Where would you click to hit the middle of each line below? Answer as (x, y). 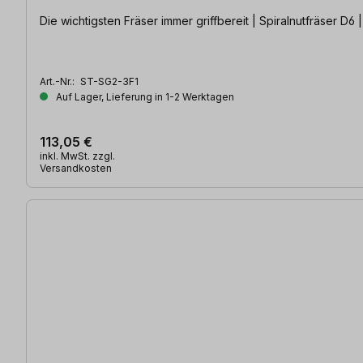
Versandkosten (76, 169)
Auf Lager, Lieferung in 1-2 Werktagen (144, 97)
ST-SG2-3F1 (109, 82)
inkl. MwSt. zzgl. (77, 156)
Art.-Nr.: (58, 82)
